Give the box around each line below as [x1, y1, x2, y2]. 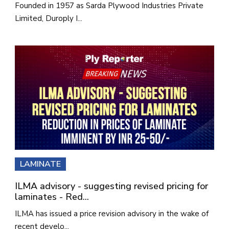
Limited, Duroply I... [15, 13, 82, 24]
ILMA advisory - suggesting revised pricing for [15, 180, 208, 193]
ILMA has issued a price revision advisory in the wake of [15, 209, 209, 219]
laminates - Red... [15, 191, 89, 203]
